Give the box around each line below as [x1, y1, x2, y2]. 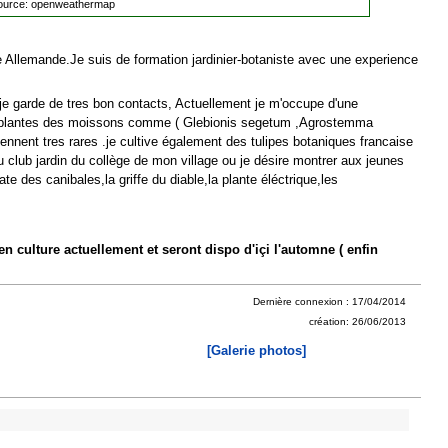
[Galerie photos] [207, 342, 306, 358]
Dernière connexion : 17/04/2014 [253, 295, 406, 307]
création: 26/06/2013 [309, 315, 406, 327]
